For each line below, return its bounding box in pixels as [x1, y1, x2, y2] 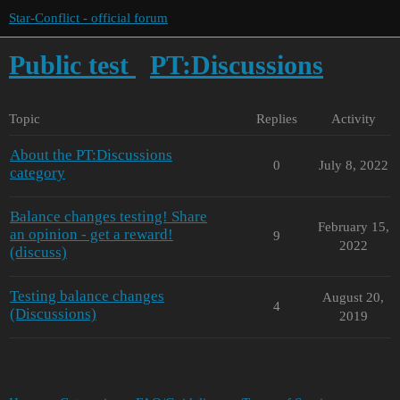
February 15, [317, 219, 389, 234]
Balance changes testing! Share [10, 207, 207, 225]
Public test [9, 50, 129, 79]
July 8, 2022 [318, 157, 388, 172]
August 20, [322, 289, 384, 304]
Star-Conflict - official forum [9, 11, 168, 25]
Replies [256, 111, 297, 126]
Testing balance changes [10, 287, 164, 304]
